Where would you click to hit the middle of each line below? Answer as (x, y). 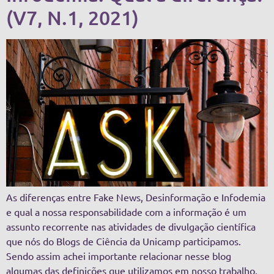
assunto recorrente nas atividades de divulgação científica (131, 227)
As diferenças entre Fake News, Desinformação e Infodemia (136, 197)
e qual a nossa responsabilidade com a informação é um (126, 212)
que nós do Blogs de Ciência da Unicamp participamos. (124, 241)
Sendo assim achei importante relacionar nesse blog (119, 256)
